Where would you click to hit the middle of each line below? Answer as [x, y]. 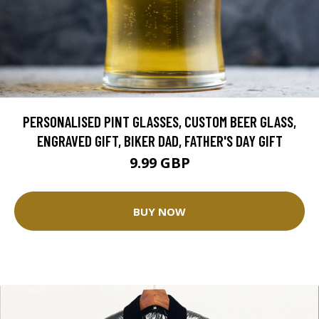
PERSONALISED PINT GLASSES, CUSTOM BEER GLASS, [159, 122]
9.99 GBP [159, 163]
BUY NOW [159, 211]
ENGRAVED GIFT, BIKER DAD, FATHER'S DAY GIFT [159, 141]
